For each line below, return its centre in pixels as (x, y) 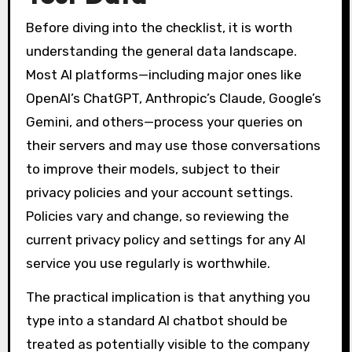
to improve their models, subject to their (152, 169)
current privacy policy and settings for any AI (165, 239)
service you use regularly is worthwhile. (148, 263)
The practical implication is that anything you (168, 297)
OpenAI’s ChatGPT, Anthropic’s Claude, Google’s (173, 98)
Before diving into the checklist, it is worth (159, 27)
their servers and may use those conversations (173, 145)
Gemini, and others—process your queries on (164, 121)
